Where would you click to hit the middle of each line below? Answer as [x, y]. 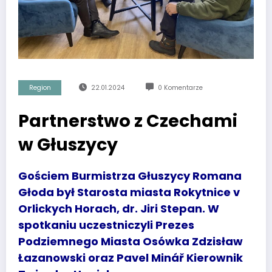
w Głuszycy [68, 145]
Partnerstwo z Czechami [128, 121]
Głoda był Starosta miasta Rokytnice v [129, 192]
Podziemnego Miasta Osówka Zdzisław [131, 242]
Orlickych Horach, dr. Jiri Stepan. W [119, 209]
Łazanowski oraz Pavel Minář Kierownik [131, 258]
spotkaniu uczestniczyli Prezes [106, 225]
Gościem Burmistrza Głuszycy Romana [130, 176]
